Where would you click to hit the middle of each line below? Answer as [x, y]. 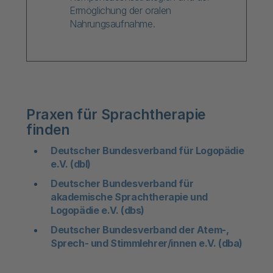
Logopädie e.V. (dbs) [97, 210]
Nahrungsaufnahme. [112, 24]
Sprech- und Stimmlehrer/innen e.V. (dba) [147, 243]
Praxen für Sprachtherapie [116, 115]
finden [48, 130]
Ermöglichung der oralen [120, 10]
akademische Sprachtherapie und [129, 197]
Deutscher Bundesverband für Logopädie [147, 151]
